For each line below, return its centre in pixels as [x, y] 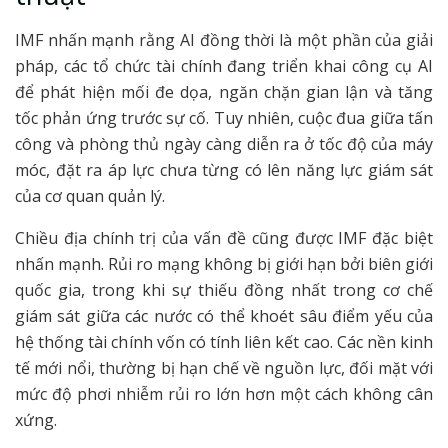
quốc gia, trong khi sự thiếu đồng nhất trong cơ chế [224, 290]
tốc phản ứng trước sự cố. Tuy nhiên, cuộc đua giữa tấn [224, 118]
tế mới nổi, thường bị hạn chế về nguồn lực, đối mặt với [224, 368]
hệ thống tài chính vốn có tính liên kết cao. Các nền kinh [224, 342]
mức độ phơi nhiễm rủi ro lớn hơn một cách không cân [224, 394]
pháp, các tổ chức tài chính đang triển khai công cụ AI [224, 66]
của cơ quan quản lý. [90, 196]
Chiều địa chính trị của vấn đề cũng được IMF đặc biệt [224, 238]
